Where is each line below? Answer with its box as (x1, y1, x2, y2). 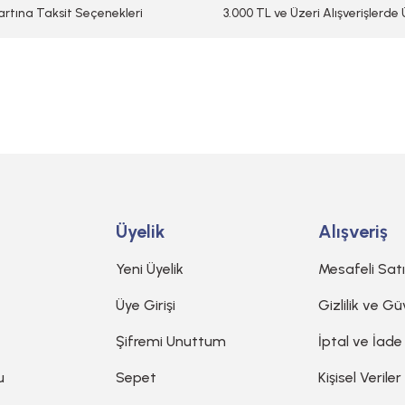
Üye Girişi (116, 297, 175, 314)
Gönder (181, 124, 224, 139)
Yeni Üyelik (116, 260, 184, 278)
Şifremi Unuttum (116, 333, 226, 350)
